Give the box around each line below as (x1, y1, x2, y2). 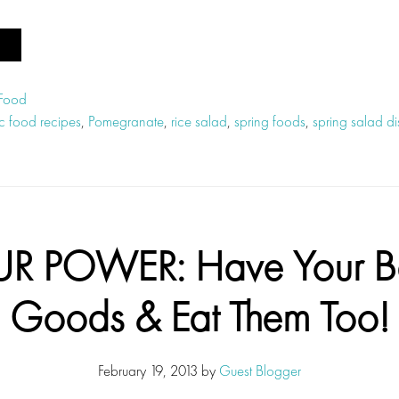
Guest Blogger (219, 361, 301, 380)
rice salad (171, 111, 227, 131)
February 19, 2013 (98, 361, 198, 380)
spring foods (234, 111, 305, 131)
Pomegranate (88, 111, 164, 131)
